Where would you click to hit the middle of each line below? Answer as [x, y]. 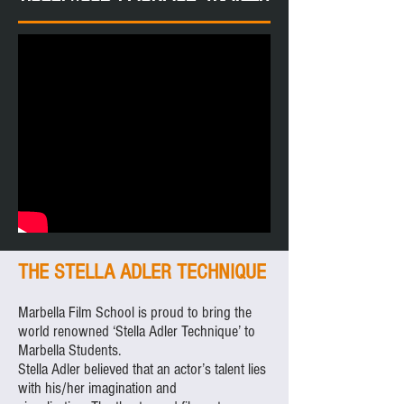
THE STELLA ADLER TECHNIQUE [142, 272]
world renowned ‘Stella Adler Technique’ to [137, 332]
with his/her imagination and [97, 389]
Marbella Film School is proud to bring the [135, 313]
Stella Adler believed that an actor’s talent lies [142, 370]
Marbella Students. [69, 351]
